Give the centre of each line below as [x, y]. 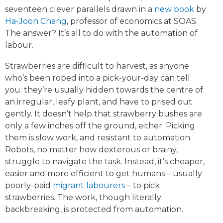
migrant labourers [88, 186]
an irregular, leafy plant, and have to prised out [99, 102]
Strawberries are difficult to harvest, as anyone [97, 66]
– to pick [142, 186]
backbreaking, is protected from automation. [95, 210]
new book [174, 9]
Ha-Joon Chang [36, 21]
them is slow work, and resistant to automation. [98, 138]
